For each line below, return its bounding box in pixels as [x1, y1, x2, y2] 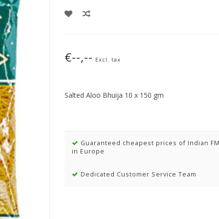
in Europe [71, 147, 105, 155]
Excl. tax [95, 56, 121, 63]
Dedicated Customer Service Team [78, 170, 197, 178]
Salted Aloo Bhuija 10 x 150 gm [64, 90, 164, 100]
